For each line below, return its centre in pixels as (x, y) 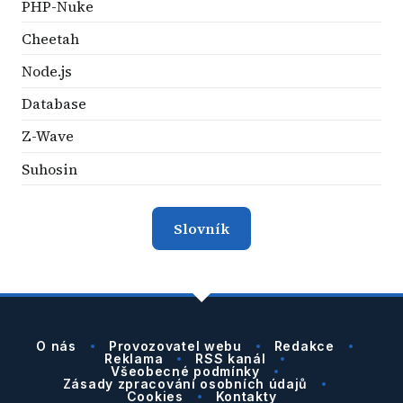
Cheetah (50, 38)
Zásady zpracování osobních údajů (185, 384)
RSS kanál (231, 359)
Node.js (47, 72)
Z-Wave (48, 136)
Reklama (134, 359)
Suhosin (49, 169)
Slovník (201, 229)
